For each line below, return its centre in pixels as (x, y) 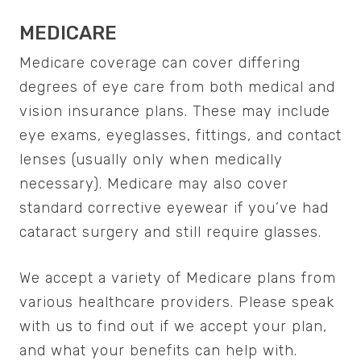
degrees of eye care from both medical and (177, 87)
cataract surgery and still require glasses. (170, 232)
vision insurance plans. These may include (175, 112)
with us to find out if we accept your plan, (173, 327)
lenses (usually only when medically (151, 160)
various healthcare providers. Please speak (177, 303)
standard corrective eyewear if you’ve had (174, 208)
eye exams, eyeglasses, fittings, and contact (180, 136)
